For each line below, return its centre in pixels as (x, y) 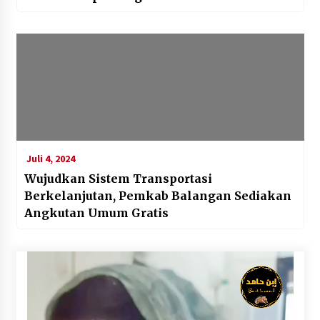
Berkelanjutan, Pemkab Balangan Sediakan (157, 195)
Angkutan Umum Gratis (96, 212)
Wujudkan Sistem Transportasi (118, 178)
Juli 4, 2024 (49, 158)
